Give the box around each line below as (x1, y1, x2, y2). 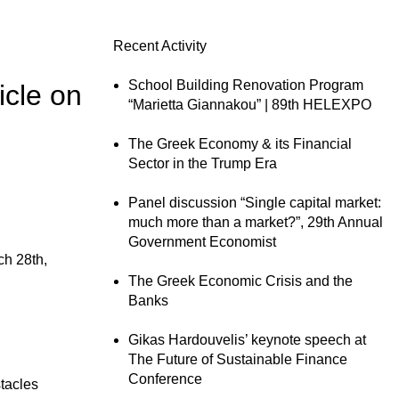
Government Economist (128, 234, 276, 249)
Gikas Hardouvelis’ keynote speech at (128, 332, 366, 347)
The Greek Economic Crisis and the (128, 273, 353, 289)
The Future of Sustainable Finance (128, 352, 347, 367)
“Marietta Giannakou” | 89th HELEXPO (128, 97, 371, 112)
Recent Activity (113, 38, 207, 53)
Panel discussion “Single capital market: (128, 195, 381, 210)
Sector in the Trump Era (128, 156, 277, 171)
